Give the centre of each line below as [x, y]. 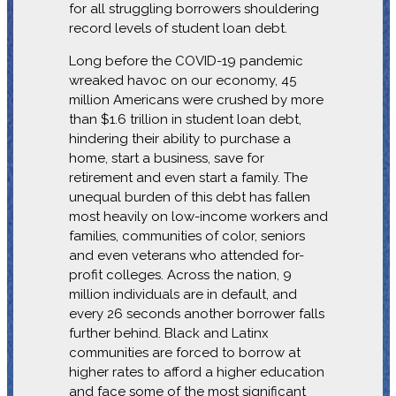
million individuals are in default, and [183, 294]
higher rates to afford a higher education [196, 372]
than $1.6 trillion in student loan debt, [185, 119]
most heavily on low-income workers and [198, 216]
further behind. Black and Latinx [168, 333]
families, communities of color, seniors [187, 236]
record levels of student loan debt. [178, 28]
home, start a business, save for [166, 158]
